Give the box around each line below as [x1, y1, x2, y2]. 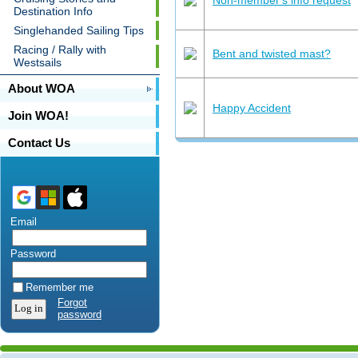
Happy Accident [213, 101, 291, 114]
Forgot [58, 296, 87, 308]
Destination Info [14, 5, 93, 18]
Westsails [14, 56, 62, 69]
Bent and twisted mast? [213, 46, 331, 60]
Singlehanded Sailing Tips [14, 24, 144, 37]
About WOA [8, 82, 75, 95]
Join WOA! [8, 109, 69, 122]
